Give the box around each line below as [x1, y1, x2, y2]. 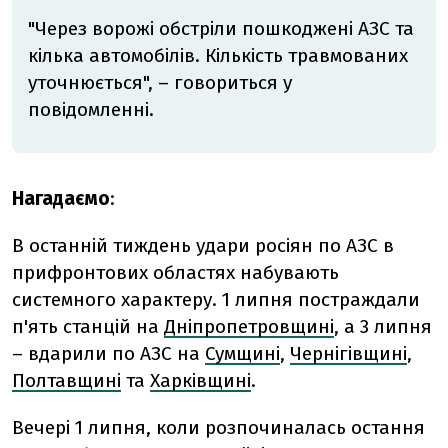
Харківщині [150, 368, 251, 392]
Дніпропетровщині [164, 314, 334, 338]
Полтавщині [12, 368, 121, 392]
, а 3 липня [334, 314, 432, 338]
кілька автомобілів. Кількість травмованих [28, 44, 408, 68]
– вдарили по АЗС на [12, 341, 200, 365]
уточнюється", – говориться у [28, 71, 292, 95]
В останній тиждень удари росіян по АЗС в [12, 233, 394, 257]
